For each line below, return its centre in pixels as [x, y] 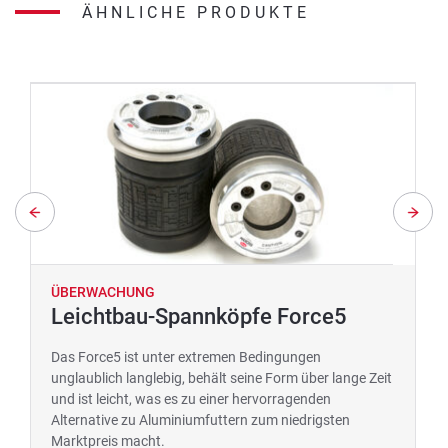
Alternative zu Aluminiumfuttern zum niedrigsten [200, 419]
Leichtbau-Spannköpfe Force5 [199, 316]
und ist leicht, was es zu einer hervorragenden [191, 398]
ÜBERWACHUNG [103, 291]
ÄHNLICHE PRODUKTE [196, 12]
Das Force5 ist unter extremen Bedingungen [186, 356]
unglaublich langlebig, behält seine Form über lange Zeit [221, 377]
